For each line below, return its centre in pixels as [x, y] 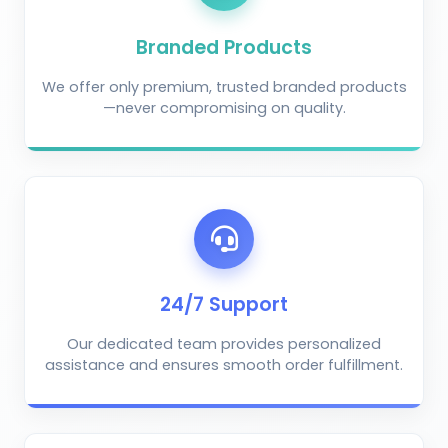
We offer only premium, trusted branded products [224, 86]
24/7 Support [224, 304]
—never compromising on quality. [224, 107]
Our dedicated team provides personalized [224, 343]
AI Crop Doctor [148, 266]
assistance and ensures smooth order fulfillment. [224, 364]
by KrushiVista [120, 284]
